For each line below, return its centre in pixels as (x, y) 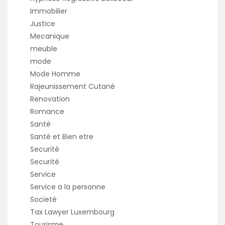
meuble (44, 49)
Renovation (50, 99)
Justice (43, 24)
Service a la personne (68, 187)
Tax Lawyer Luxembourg (72, 212)
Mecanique (50, 36)
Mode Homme (55, 74)
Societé (43, 199)
